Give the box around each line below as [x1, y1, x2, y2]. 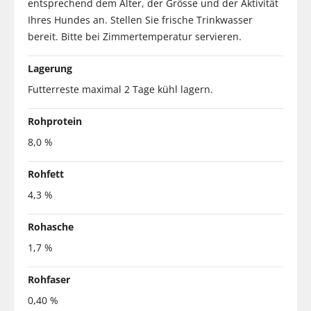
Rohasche [28, 219, 74, 233]
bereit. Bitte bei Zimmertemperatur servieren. [28, 29, 242, 43]
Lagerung [28, 61, 72, 75]
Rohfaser [28, 272, 70, 286]
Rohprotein [28, 114, 82, 128]
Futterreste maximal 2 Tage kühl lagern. [28, 82, 213, 96]
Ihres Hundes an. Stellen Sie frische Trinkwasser [28, 12, 253, 26]
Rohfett [28, 167, 64, 180]
